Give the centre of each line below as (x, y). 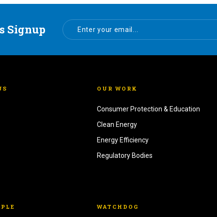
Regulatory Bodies (125, 156)
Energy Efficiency (123, 140)
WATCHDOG (118, 207)
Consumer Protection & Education (149, 109)
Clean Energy (117, 125)
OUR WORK (117, 89)
